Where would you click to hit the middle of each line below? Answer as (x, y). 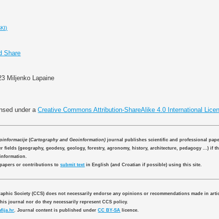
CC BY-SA (109, 210)
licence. (130, 210)
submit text (73, 165)
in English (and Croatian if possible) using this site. (143, 165)
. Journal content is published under (56, 210)
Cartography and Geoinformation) (68, 140)
